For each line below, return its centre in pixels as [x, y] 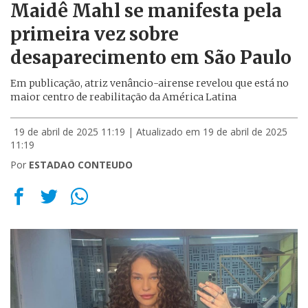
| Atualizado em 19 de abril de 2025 [208, 132]
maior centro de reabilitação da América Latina [123, 97]
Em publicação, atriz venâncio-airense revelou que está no [150, 83]
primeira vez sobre [95, 34]
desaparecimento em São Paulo [151, 57]
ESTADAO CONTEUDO [81, 165]
